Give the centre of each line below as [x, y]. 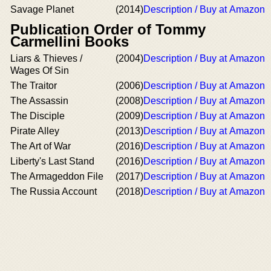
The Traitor [34, 86]
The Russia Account [54, 191]
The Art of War [41, 146]
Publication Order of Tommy [108, 29]
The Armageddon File [57, 176]
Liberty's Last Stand [52, 161]
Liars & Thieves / [46, 58]
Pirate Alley [35, 131]
